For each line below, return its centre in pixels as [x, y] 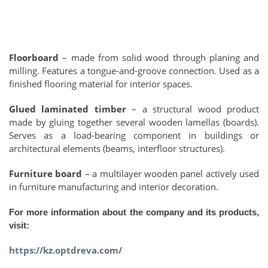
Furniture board [46, 174]
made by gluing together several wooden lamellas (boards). [134, 122]
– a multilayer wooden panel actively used [170, 174]
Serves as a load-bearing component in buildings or [134, 135]
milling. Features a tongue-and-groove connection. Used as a [134, 71]
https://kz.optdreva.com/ [66, 250]
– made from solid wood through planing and [159, 58]
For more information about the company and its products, [134, 213]
